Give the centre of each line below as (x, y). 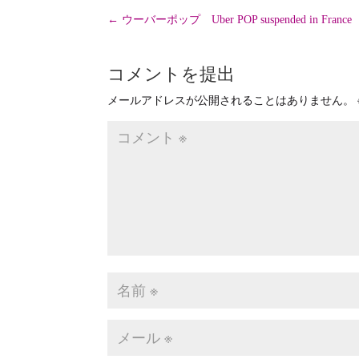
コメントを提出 (171, 75)
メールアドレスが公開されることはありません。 (231, 101)
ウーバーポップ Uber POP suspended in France (237, 19)
